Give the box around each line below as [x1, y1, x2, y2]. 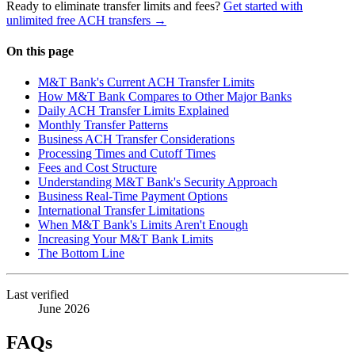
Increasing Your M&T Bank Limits [38, 232, 213, 246]
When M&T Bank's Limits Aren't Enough [38, 218, 248, 232]
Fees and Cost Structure [38, 161, 157, 175]
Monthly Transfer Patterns [38, 118, 168, 132]
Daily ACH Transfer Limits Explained [38, 104, 229, 118]
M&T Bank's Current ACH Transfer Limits [38, 75, 254, 90]
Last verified [6, 288, 69, 302]
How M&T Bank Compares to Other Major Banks [38, 90, 292, 104]
